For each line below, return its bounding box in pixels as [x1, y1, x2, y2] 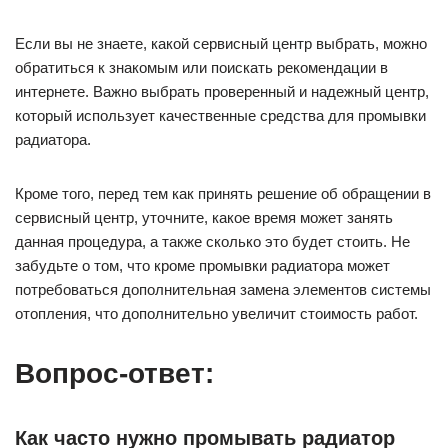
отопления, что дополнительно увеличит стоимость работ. [15, 305, 418, 323]
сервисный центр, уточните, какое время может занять [15, 209, 393, 227]
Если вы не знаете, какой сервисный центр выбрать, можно [15, 35, 427, 53]
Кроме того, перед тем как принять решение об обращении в [15, 185, 431, 203]
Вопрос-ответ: [15, 358, 214, 390]
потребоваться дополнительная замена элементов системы [15, 281, 431, 299]
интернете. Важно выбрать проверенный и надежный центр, [15, 83, 429, 101]
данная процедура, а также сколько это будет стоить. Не [15, 233, 410, 251]
